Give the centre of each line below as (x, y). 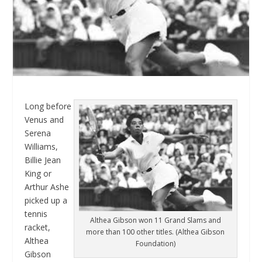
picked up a (46, 201)
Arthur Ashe (47, 187)
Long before (48, 106)
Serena (38, 133)
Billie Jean (43, 160)
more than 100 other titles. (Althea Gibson (156, 232)
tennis (36, 214)
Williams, (42, 147)
